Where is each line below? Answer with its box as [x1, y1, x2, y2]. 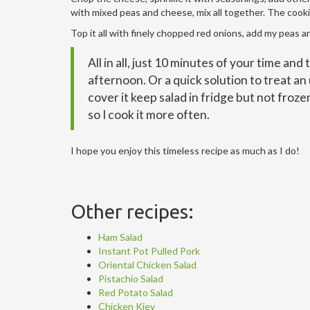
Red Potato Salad [98, 286, 173, 298]
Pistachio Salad [98, 272, 163, 284]
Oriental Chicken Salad [98, 258, 197, 271]
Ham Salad [98, 230, 143, 243]
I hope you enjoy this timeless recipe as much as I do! [71, 144, 300, 156]
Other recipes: [71, 200, 194, 222]
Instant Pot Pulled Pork [98, 244, 200, 257]
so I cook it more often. [88, 107, 210, 122]
